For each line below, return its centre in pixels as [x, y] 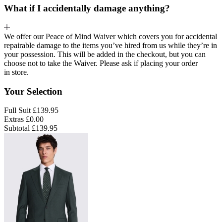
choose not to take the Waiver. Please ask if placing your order [101, 63]
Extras [14, 119]
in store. [16, 72]
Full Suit [17, 111]
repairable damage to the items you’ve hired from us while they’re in [111, 45]
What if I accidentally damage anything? [87, 8]
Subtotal [17, 128]
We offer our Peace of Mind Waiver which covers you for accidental [111, 36]
